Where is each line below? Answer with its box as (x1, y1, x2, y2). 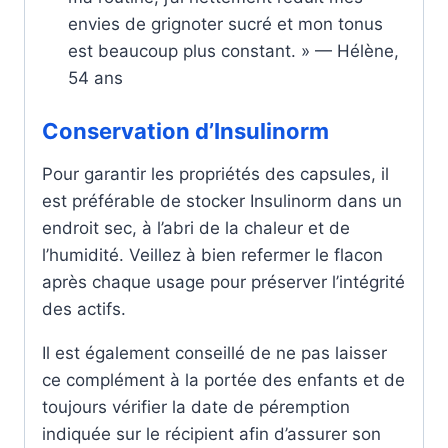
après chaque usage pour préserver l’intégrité (42, 271, 405, 292)
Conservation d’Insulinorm (42, 117, 329, 144)
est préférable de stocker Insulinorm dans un (42, 190, 402, 211)
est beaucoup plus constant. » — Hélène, (67, 41, 399, 61)
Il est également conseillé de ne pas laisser (42, 342, 387, 363)
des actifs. (42, 298, 126, 319)
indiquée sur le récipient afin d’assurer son (42, 423, 381, 444)
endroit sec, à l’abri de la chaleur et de (42, 217, 350, 238)
